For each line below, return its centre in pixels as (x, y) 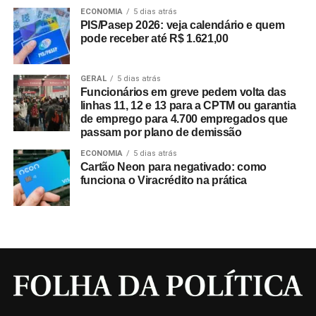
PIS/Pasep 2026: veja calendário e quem (182, 25)
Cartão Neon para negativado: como (174, 166)
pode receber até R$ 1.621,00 (154, 38)
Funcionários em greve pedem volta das (183, 92)
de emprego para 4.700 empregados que (184, 119)
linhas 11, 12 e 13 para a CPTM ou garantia (188, 105)
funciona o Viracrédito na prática (164, 180)
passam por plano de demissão (161, 132)
